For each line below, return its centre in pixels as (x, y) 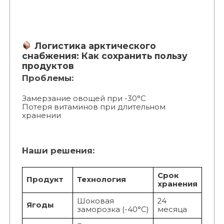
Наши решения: (58, 151)
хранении (41, 116)
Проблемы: (47, 78)
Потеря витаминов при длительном (93, 107)
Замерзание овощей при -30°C (84, 99)
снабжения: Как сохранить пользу (104, 56)
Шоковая (95, 201)
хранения (177, 184)
